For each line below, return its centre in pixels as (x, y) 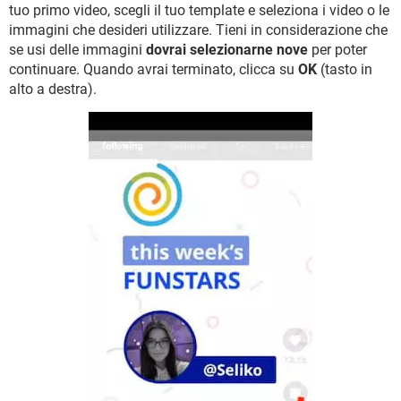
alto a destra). (53, 90)
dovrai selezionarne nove (227, 50)
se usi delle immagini (77, 50)
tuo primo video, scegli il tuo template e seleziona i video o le (199, 11)
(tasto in (345, 70)
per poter (337, 50)
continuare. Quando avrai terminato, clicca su (154, 70)
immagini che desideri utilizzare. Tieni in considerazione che (198, 30)
